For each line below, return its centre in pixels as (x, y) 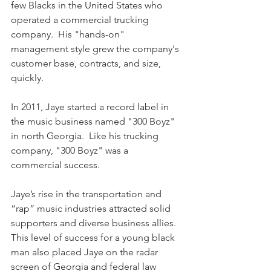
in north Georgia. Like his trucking (86, 136)
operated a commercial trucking (81, 20)
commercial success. (58, 165)
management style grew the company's (96, 49)
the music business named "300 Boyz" (94, 121)
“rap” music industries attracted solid (92, 208)
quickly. (27, 78)
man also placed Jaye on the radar (86, 252)
